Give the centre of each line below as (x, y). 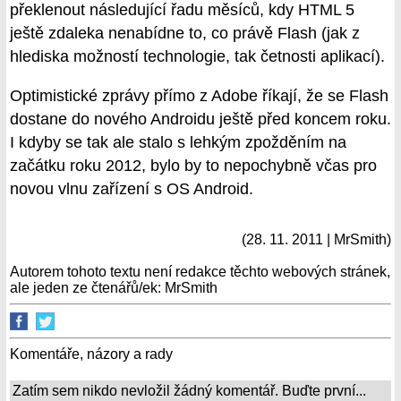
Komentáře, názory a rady (91, 354)
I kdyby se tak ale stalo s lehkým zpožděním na (178, 142)
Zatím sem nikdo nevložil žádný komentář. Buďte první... (189, 391)
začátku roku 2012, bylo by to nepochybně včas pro (193, 165)
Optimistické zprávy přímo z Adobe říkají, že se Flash (199, 95)
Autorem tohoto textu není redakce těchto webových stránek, (200, 272)
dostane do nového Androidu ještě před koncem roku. (200, 119)
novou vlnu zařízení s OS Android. (132, 188)
